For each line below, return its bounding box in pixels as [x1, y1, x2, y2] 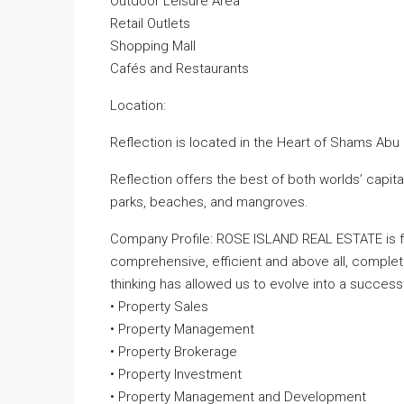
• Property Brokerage [110, 344, 237, 360]
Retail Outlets [110, 15, 190, 32]
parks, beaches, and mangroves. [110, 194, 308, 210]
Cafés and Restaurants [110, 60, 249, 77]
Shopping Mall [110, 38, 196, 54]
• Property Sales [110, 298, 208, 315]
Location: [110, 97, 166, 114]
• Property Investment [110, 366, 242, 382]
